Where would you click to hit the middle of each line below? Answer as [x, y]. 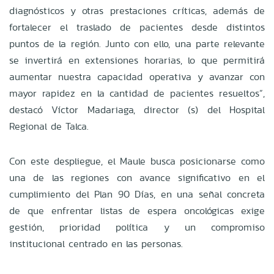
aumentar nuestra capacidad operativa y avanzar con [137, 76]
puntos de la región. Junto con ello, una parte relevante [137, 43]
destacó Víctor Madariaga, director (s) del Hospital [137, 109]
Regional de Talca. [49, 126]
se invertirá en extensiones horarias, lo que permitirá [137, 60]
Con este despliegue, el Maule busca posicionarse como [137, 161]
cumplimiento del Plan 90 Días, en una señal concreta [137, 194]
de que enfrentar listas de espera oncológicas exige [137, 210]
